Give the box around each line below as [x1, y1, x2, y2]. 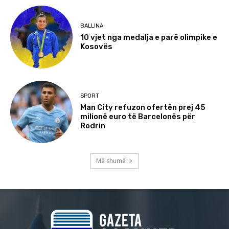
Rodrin [80, 121, 106, 131]
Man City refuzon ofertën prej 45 [80, 103, 206, 112]
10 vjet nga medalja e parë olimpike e [80, 32, 218, 42]
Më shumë [96, 156, 126, 165]
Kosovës [80, 41, 113, 51]
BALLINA [80, 22, 104, 29]
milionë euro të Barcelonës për [80, 112, 196, 122]
